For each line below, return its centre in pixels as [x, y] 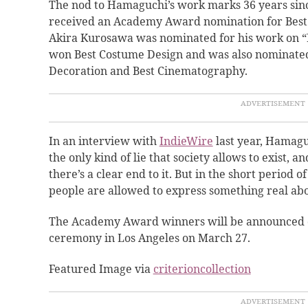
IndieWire [186, 141]
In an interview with [104, 141]
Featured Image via [101, 269]
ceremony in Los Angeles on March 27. [149, 238]
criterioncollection [202, 269]
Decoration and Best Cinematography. [149, 71]
